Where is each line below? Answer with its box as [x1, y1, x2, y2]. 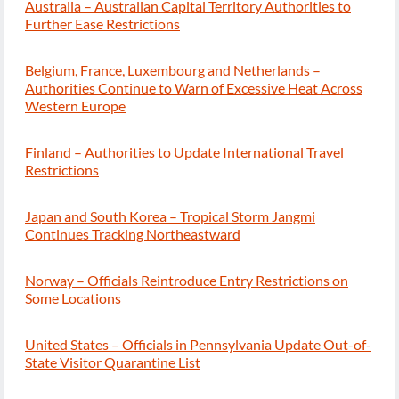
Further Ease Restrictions [25, 15, 180, 33]
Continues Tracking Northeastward [25, 225, 240, 243]
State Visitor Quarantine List [25, 354, 200, 371]
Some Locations [25, 289, 121, 307]
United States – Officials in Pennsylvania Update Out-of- [25, 336, 371, 354]
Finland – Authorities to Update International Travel [25, 143, 344, 161]
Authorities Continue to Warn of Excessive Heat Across [25, 79, 362, 97]
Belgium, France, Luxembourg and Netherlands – [25, 61, 321, 79]
